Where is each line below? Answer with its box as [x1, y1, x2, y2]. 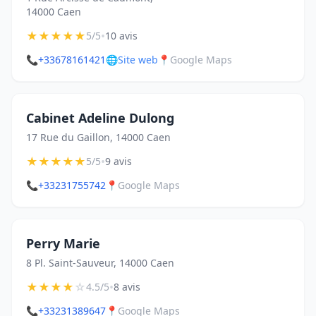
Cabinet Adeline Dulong [26, 109, 174, 126]
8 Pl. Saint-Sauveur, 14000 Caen [26, 256, 174, 269]
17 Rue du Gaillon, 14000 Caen [26, 130, 171, 144]
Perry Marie [26, 235, 100, 252]
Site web [118, 53, 158, 66]
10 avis [105, 29, 138, 42]
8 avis [114, 280, 140, 293]
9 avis [105, 154, 132, 168]
